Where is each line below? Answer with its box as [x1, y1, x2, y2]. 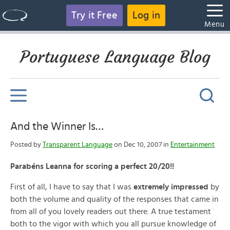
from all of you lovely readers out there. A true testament [10, 207, 211, 216]
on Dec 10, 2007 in [112, 141, 170, 148]
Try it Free [71, 10, 118, 21]
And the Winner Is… [10, 121, 104, 132]
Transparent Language [43, 141, 112, 148]
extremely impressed [133, 183, 208, 191]
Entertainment [170, 141, 215, 148]
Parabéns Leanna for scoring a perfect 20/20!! [10, 162, 174, 170]
